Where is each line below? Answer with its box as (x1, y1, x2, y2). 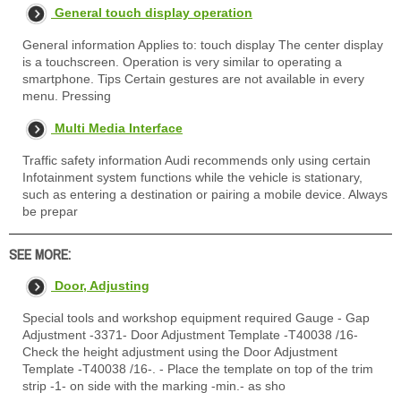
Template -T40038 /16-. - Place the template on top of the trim (22, 361, 373, 376)
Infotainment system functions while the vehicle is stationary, (22, 169, 363, 184)
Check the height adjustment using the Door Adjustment (22, 344, 337, 359)
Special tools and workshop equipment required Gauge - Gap (22, 310, 370, 325)
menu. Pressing (22, 88, 111, 103)
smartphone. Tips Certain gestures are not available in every (22, 71, 364, 86)
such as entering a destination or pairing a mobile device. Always (22, 186, 388, 201)
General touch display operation (55, 4, 252, 20)
